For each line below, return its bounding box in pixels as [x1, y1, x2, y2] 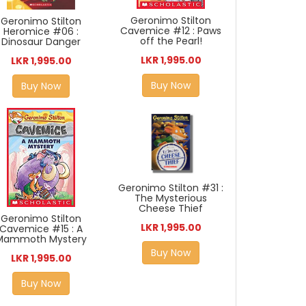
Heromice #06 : [3, 24, 79, 38]
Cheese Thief [139, 201, 204, 216]
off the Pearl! [139, 34, 202, 48]
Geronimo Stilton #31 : [118, 181, 224, 195]
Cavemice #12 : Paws [120, 24, 222, 38]
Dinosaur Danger [1, 34, 81, 48]
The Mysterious [135, 191, 208, 206]
